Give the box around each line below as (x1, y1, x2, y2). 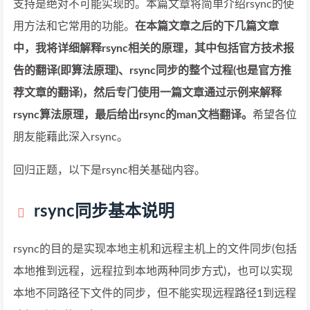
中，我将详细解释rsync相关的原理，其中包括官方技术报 (13, 43, 294, 54)
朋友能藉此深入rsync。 (13, 131, 128, 143)
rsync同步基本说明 (34, 203, 174, 220)
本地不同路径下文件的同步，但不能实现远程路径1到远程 (13, 288, 296, 299)
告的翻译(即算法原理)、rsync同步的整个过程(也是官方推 (13, 65, 291, 76)
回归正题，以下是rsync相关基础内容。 (13, 165, 206, 176)
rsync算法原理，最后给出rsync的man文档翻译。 (13, 109, 253, 120)
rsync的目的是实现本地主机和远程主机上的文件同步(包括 (13, 244, 297, 255)
